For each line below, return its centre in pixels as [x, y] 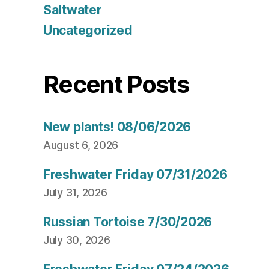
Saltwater [73, 10]
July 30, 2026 [77, 240]
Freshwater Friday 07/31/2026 [135, 175]
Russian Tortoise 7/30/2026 [128, 222]
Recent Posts [116, 85]
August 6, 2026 [81, 145]
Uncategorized [88, 31]
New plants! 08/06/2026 [117, 127]
